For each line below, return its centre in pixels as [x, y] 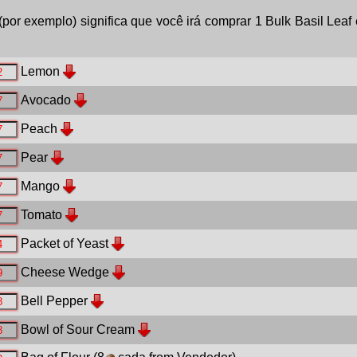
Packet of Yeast [64, 244]
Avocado [45, 100]
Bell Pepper [54, 301]
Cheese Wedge [65, 273]
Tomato [41, 215]
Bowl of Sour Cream [77, 330]
